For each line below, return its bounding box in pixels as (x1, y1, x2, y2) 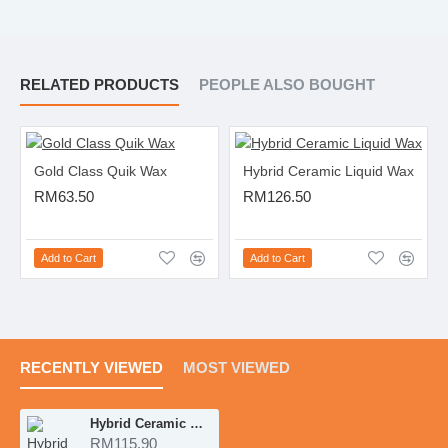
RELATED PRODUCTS (20, 76, 179, 93)
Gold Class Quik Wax (34, 163, 167, 179)
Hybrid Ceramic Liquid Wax (242, 163, 414, 179)
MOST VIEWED (183, 359, 290, 376)
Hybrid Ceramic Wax (190, 416, 204, 431)
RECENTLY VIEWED (20, 359, 163, 376)
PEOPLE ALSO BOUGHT (199, 76, 375, 93)
